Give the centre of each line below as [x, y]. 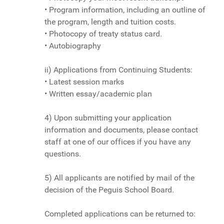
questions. [63, 153]
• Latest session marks [84, 81]
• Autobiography [73, 45]
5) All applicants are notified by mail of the [119, 177]
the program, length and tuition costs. [110, 21]
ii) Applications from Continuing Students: [118, 69]
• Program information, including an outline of [125, 9]
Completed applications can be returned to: [120, 213]
